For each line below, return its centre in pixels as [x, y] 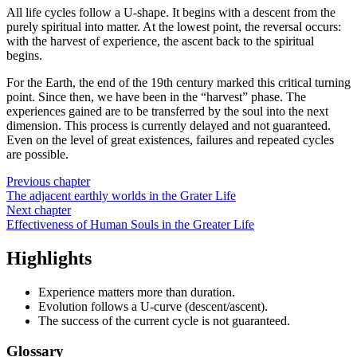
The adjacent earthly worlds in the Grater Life [121, 195]
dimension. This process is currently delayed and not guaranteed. [169, 125]
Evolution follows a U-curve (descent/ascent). [153, 306]
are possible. [37, 154]
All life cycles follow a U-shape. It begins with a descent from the [171, 12]
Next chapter [39, 210]
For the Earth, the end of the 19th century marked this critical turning [178, 82]
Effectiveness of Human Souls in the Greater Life [130, 224]
